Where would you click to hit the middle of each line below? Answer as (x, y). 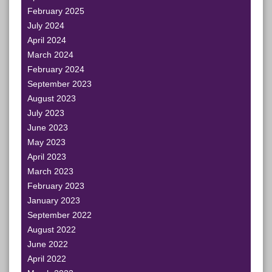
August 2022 (52, 229)
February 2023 (56, 186)
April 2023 (47, 157)
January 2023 (54, 200)
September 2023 (59, 84)
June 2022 (48, 244)
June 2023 (48, 127)
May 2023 (46, 142)
